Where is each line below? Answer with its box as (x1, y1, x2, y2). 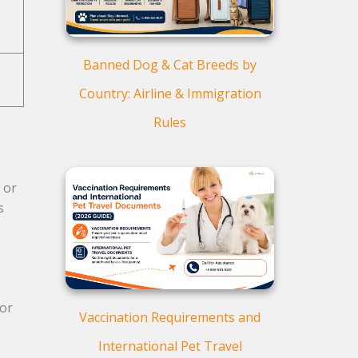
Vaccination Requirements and (79, 308, 261, 326)
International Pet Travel (97, 337, 242, 355)
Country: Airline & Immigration (78, 85, 261, 103)
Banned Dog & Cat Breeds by (83, 56, 257, 74)
